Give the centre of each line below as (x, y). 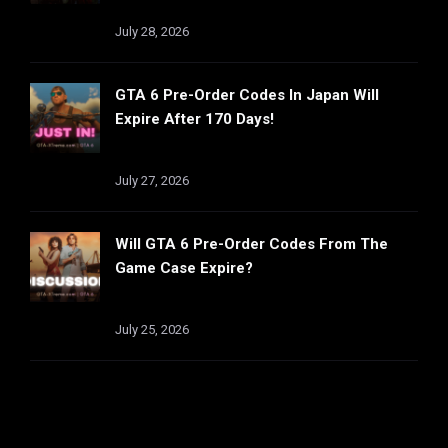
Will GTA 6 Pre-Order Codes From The (251, 243)
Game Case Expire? (184, 267)
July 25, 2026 (152, 329)
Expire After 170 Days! (194, 118)
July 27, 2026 (152, 180)
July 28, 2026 (152, 31)
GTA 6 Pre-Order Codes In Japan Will (247, 94)
